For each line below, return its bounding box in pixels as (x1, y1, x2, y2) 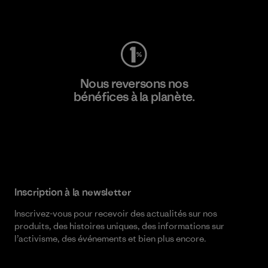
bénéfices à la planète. (73, 89, 195, 105)
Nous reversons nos (80, 75, 188, 92)
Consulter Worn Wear (88, 4, 180, 16)
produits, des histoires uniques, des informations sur (14, 220, 224, 232)
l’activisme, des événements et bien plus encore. (14, 233, 206, 244)
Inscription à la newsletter (14, 185, 132, 199)
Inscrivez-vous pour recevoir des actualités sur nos (14, 208, 217, 219)
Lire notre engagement (86, 126, 182, 138)
